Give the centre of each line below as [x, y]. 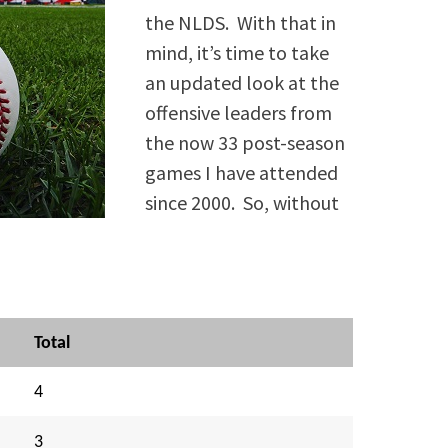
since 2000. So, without [242, 203]
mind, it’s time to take [237, 53]
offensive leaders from [239, 113]
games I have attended [242, 173]
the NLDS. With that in [241, 23]
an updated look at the [242, 83]
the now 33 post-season [245, 143]
